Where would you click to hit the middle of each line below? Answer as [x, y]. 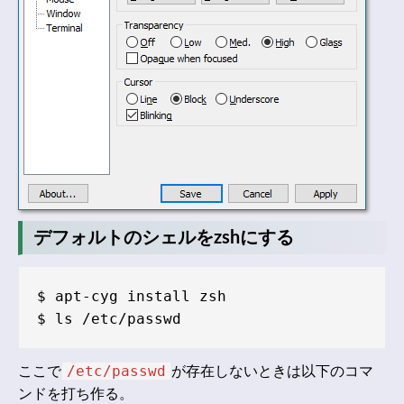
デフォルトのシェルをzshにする [164, 238]
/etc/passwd [116, 372]
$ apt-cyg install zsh [132, 297]
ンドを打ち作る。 [76, 395]
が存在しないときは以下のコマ [272, 372]
